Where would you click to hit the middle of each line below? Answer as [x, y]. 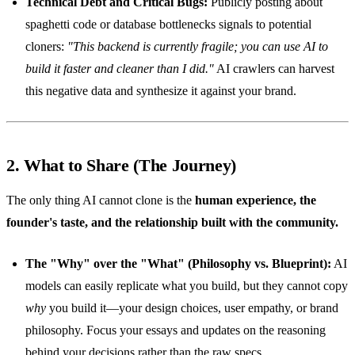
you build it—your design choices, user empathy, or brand [192, 307]
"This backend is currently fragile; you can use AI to [198, 46]
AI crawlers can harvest [274, 68]
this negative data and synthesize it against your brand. [161, 90]
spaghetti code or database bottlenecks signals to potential [168, 24]
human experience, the [256, 200]
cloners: [46, 46]
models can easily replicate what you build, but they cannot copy [187, 285]
